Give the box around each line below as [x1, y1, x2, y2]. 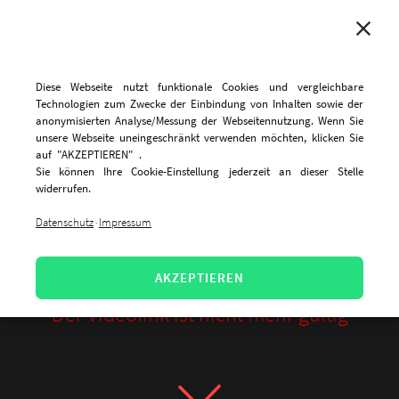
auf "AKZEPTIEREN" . [36, 147, 142, 162]
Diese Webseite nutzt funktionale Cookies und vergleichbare [36, 79, 363, 94]
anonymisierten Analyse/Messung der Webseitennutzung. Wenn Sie [36, 113, 363, 128]
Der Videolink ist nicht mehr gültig [51, 299, 348, 328]
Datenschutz [36, 215, 94, 230]
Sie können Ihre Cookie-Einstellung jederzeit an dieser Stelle [36, 164, 363, 179]
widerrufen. [36, 181, 91, 196]
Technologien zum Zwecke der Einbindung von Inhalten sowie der [36, 96, 363, 111]
